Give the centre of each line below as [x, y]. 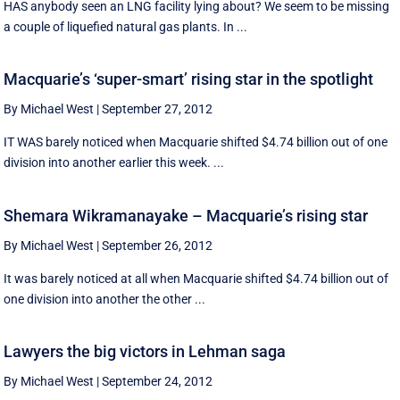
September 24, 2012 [158, 382]
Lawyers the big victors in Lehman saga [145, 352]
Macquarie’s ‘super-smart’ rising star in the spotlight [189, 79]
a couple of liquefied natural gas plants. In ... [126, 26]
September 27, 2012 [158, 109]
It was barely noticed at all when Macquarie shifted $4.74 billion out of [196, 278]
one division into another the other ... [105, 299]
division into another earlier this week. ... [114, 163]
